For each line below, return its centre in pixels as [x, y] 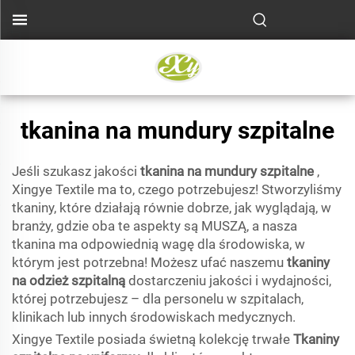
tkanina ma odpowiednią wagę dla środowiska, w [158, 244]
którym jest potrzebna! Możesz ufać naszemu [149, 262]
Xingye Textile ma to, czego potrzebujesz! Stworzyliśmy [177, 189]
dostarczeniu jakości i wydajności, [230, 281]
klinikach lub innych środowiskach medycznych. [154, 317]
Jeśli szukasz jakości [76, 171]
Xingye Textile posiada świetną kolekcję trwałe [153, 339]
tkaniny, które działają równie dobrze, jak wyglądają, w [172, 208]
